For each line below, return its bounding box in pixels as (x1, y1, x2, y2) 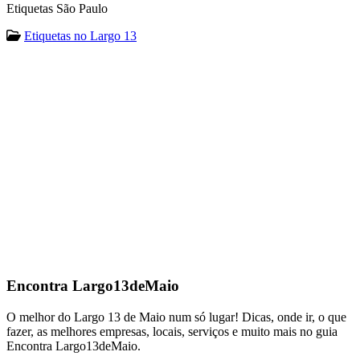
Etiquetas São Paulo (6, 2, 108, 16)
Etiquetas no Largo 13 (24, 29, 137, 43)
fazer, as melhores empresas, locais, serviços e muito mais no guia (6, 324, 337, 338)
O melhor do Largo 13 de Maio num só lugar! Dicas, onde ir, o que (6, 309, 346, 324)
